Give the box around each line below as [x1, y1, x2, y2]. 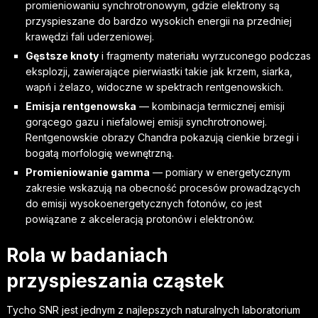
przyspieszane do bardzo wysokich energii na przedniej [25, 15, 292, 27]
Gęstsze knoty [25, 50, 99, 62]
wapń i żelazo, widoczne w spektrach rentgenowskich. [25, 81, 283, 93]
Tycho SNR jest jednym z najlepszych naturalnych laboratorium [6, 303, 300, 316]
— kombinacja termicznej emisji [136, 100, 285, 112]
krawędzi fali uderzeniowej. [25, 31, 154, 43]
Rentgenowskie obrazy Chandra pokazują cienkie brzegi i [25, 131, 299, 143]
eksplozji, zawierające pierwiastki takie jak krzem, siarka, [25, 65, 292, 77]
